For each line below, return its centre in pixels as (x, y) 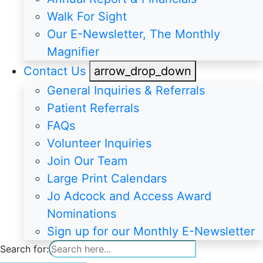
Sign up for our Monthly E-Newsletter (151, 231)
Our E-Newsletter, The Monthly (134, 34)
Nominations (82, 213)
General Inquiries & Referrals (126, 90)
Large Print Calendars (107, 178)
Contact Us (55, 71)
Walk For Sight (87, 16)
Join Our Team (87, 161)
